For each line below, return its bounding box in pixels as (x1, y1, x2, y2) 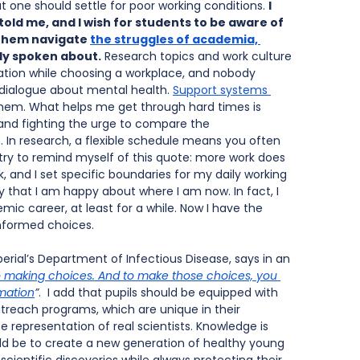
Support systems (173, 82, 271, 99)
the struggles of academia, (90, 31, 260, 48)
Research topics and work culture (101, 48, 295, 65)
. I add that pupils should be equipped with (39, 284, 281, 301)
